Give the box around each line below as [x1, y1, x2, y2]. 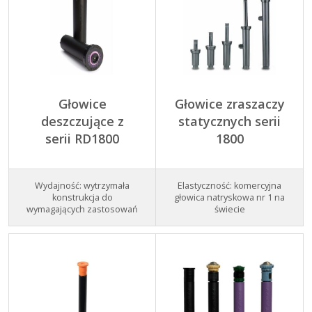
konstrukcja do [52, 192, 113, 204]
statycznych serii [178, 113, 281, 130]
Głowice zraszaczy [174, 95, 285, 113]
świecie [214, 203, 245, 216]
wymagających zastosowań [26, 203, 138, 216]
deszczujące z [40, 113, 124, 130]
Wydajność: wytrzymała [35, 180, 130, 192]
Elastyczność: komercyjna [178, 180, 281, 192]
